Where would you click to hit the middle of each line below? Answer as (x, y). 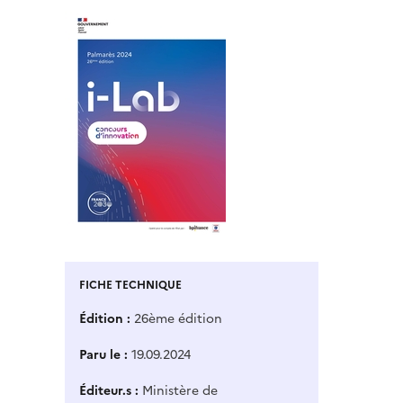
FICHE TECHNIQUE (130, 286)
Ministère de (180, 391)
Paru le (100, 355)
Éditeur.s (105, 391)
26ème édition (178, 319)
